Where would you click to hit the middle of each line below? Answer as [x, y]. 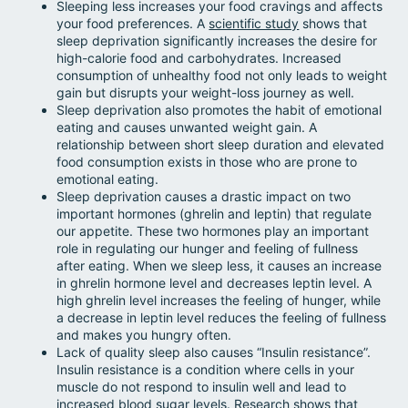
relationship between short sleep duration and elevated [221, 144]
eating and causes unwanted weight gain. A [187, 127]
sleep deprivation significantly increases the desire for [217, 40]
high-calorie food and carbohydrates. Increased [199, 57]
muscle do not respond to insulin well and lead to [202, 386]
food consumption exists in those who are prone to [207, 161]
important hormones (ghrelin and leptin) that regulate [214, 213]
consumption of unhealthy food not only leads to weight [222, 75]
